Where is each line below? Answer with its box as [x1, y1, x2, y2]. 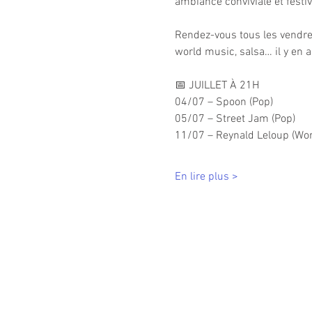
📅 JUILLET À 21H [174, 79, 259, 93]
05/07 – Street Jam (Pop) [174, 112, 295, 126]
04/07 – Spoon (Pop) [174, 95, 273, 109]
